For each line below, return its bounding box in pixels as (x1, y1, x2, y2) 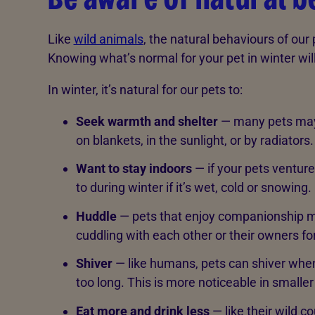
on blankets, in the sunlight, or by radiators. (75, 132, 314, 148)
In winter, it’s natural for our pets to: (47, 82, 243, 97)
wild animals (73, 31, 143, 46)
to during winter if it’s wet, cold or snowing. (75, 180, 311, 195)
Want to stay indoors (75, 161, 192, 176)
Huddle (75, 208, 117, 224)
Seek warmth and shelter (75, 113, 218, 129)
